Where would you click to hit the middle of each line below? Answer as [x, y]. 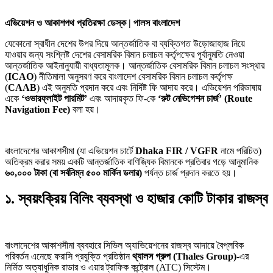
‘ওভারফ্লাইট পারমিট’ [54, 99]
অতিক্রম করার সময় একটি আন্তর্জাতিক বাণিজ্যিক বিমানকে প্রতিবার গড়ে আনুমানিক [132, 162]
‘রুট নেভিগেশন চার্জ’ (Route [205, 99]
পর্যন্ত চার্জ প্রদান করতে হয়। [190, 173]
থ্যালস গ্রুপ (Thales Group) [184, 257]
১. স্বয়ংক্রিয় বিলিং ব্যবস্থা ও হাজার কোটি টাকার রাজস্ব [136, 199]
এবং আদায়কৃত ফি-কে [122, 99]
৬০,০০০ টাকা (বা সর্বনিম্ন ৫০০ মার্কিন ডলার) [73, 173]
